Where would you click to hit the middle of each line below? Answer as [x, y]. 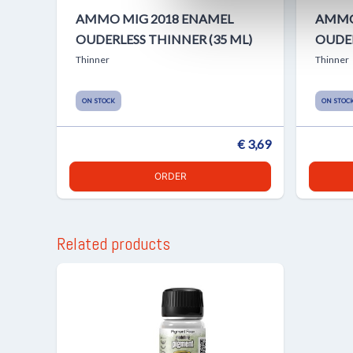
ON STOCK [98, 100]
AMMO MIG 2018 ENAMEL [154, 18]
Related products [113, 244]
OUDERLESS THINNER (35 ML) [164, 39]
